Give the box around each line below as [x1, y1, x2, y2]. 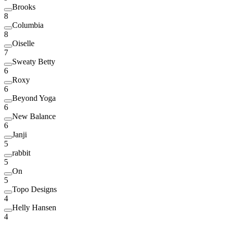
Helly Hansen [12, 203, 56, 212]
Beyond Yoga [12, 93, 56, 102]
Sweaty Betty [12, 57, 55, 66]
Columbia [12, 20, 44, 29]
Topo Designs [12, 184, 57, 194]
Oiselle [12, 39, 34, 48]
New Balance [12, 111, 56, 121]
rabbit [12, 148, 30, 157]
